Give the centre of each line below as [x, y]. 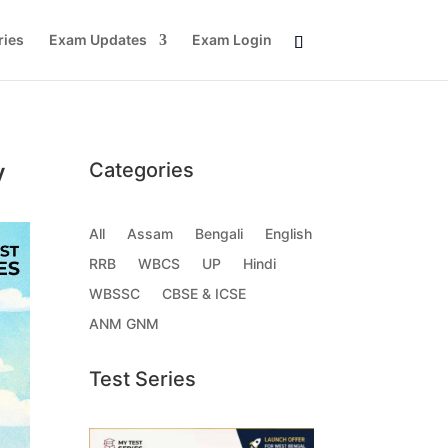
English [289, 234]
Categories [142, 169]
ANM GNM [124, 324]
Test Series [143, 378]
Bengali [219, 234]
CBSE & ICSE [204, 294]
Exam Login [231, 39]
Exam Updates [97, 39]
